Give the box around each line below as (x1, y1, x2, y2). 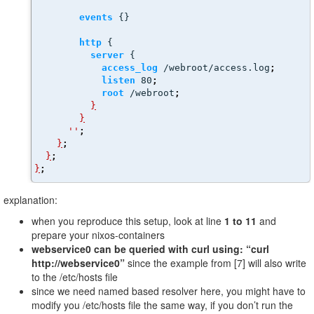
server (90, 50, 124, 60)
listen (102, 75, 135, 86)
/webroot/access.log (158, 62, 270, 73)
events (79, 12, 113, 22)
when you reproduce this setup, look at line (32, 214, 224, 228)
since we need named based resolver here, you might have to (32, 284, 306, 298)
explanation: (4, 193, 57, 207)
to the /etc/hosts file (32, 270, 118, 284)
